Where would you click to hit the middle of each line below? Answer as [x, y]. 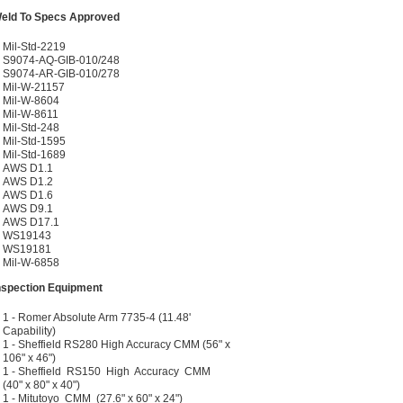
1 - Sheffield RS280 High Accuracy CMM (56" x [116, 345]
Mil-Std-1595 [34, 141]
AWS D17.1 [31, 222]
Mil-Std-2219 [34, 47]
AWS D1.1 [28, 168]
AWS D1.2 [28, 182]
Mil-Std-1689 [34, 155]
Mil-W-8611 [31, 114]
